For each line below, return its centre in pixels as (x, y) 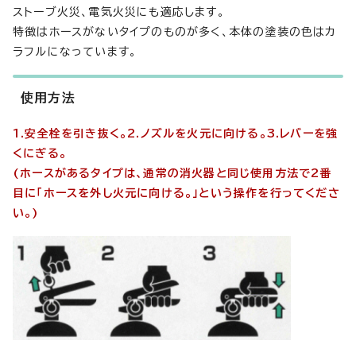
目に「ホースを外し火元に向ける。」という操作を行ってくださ (176, 193)
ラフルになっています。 (75, 51)
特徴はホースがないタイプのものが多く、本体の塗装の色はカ (175, 31)
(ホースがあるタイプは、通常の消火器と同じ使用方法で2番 (172, 173)
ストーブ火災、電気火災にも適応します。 (119, 12)
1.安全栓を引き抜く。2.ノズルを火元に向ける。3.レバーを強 (176, 133)
